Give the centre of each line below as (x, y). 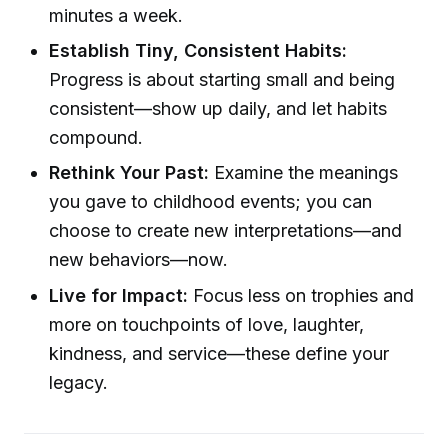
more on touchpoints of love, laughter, (207, 324)
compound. (96, 137)
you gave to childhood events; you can (211, 202)
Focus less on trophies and (301, 295)
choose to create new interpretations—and (226, 231)
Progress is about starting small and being (222, 79)
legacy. (79, 382)
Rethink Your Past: (129, 173)
